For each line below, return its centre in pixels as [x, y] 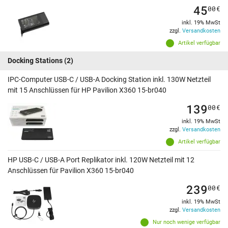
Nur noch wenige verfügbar [187, 222]
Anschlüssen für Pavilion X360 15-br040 [71, 171]
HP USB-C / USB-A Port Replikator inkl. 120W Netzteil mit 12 [101, 160]
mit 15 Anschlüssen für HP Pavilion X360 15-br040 [87, 90]
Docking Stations [35, 61]
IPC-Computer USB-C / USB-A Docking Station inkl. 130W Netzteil [109, 80]
